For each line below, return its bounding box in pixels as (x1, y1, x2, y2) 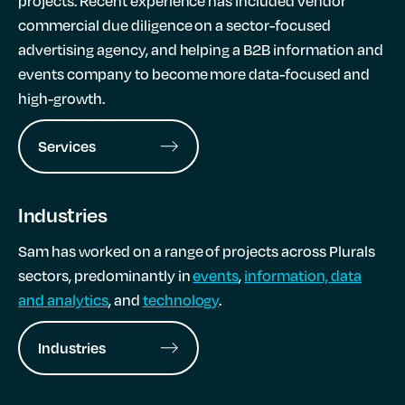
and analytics (18, 289, 108, 311)
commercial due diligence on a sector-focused (18, 14, 332, 36)
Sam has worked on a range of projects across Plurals (18, 240, 375, 262)
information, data (244, 265, 363, 287)
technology (142, 289, 220, 311)
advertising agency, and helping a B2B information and (18, 39, 383, 61)
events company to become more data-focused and (18, 63, 371, 85)
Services (38, 137, 96, 156)
